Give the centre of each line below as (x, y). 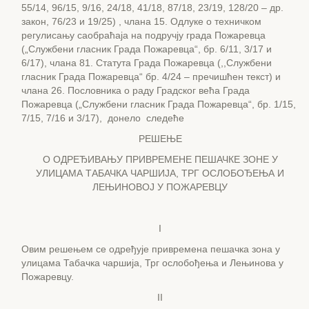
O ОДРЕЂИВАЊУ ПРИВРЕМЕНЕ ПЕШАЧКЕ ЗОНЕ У (160, 159)
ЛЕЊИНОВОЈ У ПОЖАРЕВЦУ (160, 187)
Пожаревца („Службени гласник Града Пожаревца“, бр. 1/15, (159, 104)
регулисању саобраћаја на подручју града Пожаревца (143, 35)
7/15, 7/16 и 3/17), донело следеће (103, 118)
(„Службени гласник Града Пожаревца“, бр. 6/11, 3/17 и (147, 49)
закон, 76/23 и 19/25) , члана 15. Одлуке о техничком (141, 21)
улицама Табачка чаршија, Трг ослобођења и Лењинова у (152, 263)
